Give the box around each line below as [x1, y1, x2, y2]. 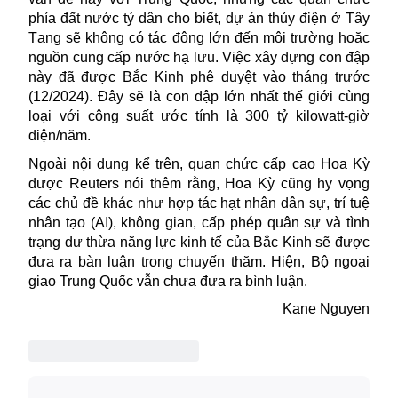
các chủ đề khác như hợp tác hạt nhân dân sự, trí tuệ [28, 195, 370, 211]
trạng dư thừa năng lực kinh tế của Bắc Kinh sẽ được [28, 234, 370, 250]
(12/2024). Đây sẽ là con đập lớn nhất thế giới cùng [28, 89, 370, 105]
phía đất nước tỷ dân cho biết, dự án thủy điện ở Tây [28, 11, 370, 27]
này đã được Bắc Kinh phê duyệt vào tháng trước [28, 69, 370, 85]
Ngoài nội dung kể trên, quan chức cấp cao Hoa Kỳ [28, 155, 370, 171]
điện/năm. [28, 128, 91, 144]
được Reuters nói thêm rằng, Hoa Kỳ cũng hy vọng [28, 175, 370, 191]
